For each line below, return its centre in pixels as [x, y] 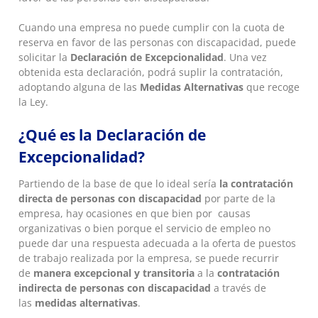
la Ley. [33, 102]
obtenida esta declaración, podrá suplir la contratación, [150, 72]
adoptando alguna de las [79, 87]
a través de [238, 287]
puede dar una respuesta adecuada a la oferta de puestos [157, 243]
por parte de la [238, 198]
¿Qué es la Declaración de [112, 135]
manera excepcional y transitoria [114, 273]
